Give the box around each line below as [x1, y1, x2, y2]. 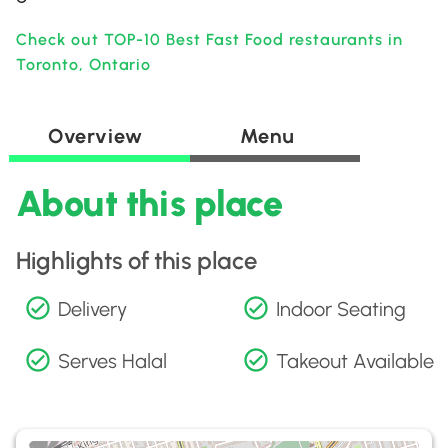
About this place [16, 182, 283, 225]
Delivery [58, 297, 127, 321]
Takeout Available [276, 349, 434, 373]
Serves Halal [58, 349, 167, 373]
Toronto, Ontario [16, 55, 152, 74]
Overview [48, 124, 142, 148]
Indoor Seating [276, 297, 406, 321]
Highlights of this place [16, 246, 257, 275]
